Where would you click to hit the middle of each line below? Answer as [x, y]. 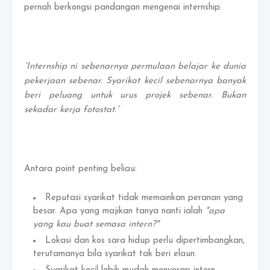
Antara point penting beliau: [80, 169]
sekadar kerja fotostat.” [71, 110]
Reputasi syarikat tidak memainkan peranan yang [144, 198]
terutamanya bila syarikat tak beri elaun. [115, 254]
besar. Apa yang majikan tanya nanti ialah [119, 211]
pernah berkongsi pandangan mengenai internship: [123, 8]
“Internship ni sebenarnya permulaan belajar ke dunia [135, 67]
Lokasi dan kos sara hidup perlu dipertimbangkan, [145, 241]
